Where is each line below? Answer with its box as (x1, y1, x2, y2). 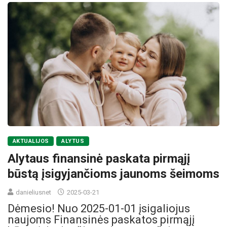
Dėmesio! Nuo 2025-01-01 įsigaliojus (8, 202, 190, 215)
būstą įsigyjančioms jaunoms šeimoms (8, 167, 219, 181)
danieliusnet (16, 188, 51, 197)
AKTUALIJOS (13, 138, 49, 145)
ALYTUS (61, 138, 85, 145)
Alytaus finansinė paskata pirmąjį (8, 152, 190, 166)
